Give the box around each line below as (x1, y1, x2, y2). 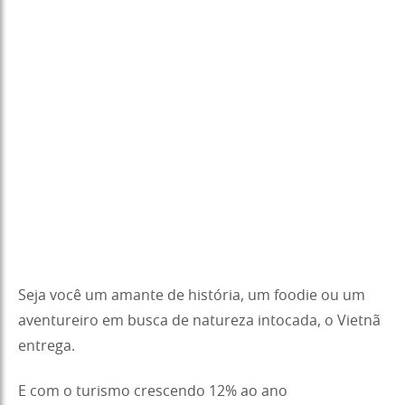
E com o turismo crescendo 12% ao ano (18, 383, 287, 399)
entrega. (18, 338, 75, 353)
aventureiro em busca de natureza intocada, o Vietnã (18, 313, 381, 328)
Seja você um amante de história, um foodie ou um (18, 287, 365, 303)
